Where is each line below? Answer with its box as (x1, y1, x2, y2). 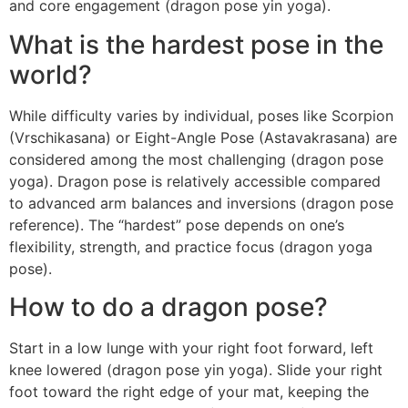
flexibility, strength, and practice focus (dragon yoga (9, 237, 372, 256)
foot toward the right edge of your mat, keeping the (9, 382, 369, 401)
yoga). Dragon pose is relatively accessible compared (9, 171, 381, 190)
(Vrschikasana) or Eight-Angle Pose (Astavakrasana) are (9, 127, 397, 147)
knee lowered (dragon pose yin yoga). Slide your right (9, 360, 382, 379)
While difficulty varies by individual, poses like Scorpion (9, 106, 393, 125)
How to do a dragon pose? (9, 291, 328, 322)
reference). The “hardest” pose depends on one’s (9, 215, 344, 234)
